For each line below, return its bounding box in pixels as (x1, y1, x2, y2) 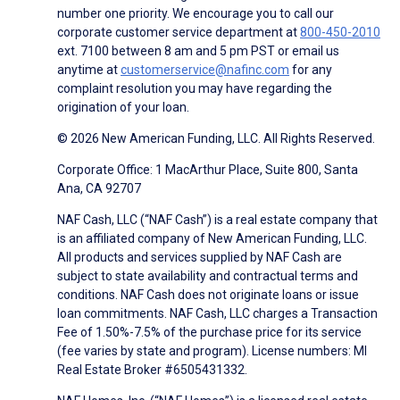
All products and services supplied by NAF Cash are (57, 250, 342, 265)
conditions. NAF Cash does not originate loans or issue (57, 287, 359, 303)
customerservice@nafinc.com (121, 62, 289, 78)
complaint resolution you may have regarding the (57, 81, 332, 96)
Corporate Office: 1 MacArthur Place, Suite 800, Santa (57, 162, 358, 178)
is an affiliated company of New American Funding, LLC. (57, 231, 367, 246)
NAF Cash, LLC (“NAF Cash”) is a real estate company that (57, 212, 378, 228)
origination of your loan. (57, 100, 189, 115)
